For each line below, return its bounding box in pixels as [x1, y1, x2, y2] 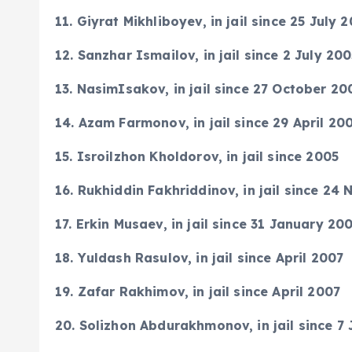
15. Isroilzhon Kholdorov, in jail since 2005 [55, 148, 339, 164]
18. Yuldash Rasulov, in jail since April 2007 [55, 250, 344, 266]
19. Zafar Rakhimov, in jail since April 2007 [55, 284, 341, 299]
